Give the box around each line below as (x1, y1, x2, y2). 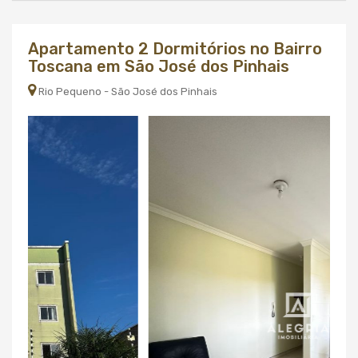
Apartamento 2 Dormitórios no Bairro (28, 39, 322, 58)
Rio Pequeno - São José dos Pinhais (36, 86, 217, 97)
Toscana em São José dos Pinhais (28, 57, 289, 76)
